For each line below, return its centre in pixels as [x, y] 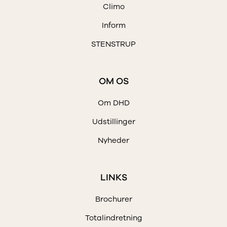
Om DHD [113, 103]
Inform [113, 26]
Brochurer [113, 199]
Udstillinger [113, 122]
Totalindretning [113, 218]
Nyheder [113, 141]
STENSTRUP [113, 44]
